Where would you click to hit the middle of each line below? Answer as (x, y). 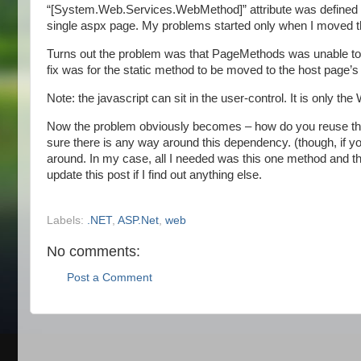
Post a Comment (110, 278)
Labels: (67, 220)
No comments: (93, 251)
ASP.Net (138, 220)
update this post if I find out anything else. (154, 174)
